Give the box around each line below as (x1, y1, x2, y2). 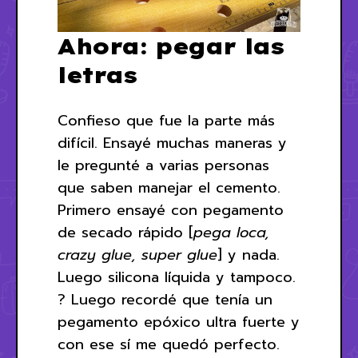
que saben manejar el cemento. (58, 177, 280, 200)
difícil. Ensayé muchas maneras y (58, 132, 287, 155)
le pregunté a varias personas (58, 154, 269, 177)
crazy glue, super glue (58, 244, 217, 267)
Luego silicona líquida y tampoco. (58, 266, 296, 289)
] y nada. (217, 244, 280, 267)
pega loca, (193, 221, 269, 245)
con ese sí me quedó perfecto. (58, 333, 280, 356)
